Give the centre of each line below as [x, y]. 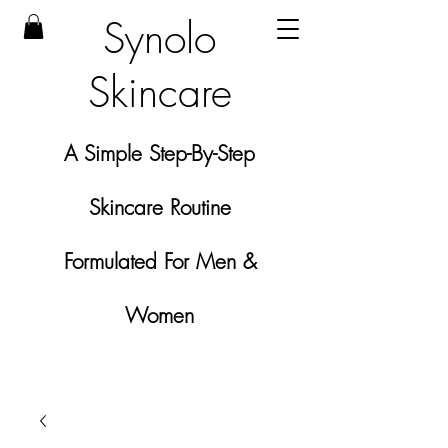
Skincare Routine [159, 207]
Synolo [159, 38]
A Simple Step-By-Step [159, 153]
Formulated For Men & [159, 261]
